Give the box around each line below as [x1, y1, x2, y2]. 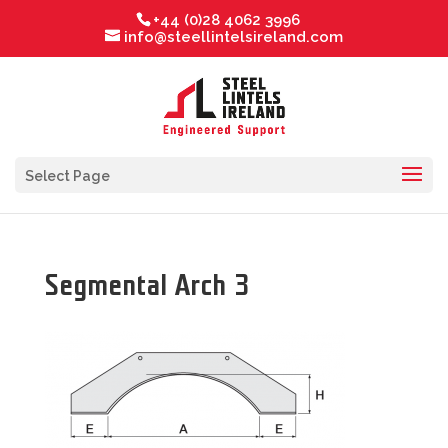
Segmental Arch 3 [44, 269, 250, 302]
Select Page [25, 167, 110, 184]
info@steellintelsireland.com [124, 28, 343, 47]
